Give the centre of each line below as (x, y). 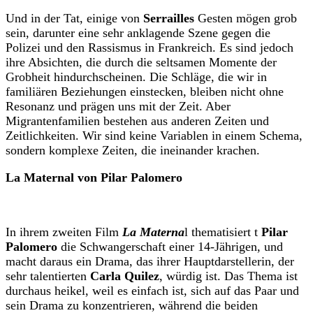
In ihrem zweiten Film (64, 232)
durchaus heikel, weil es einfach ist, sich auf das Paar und (152, 291)
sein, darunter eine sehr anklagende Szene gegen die (138, 33)
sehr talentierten (48, 276)
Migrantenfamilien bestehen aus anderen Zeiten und (137, 121)
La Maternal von (53, 178)
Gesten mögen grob (246, 19)
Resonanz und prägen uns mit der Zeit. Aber (118, 107)
